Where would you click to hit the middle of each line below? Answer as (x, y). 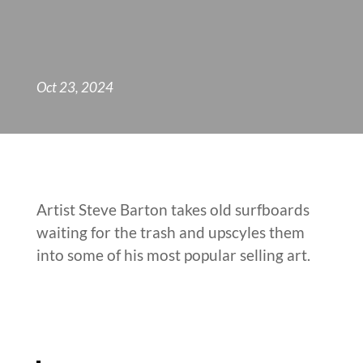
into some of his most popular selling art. (173, 255)
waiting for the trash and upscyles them (170, 233)
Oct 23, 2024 (75, 87)
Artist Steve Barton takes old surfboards (173, 210)
